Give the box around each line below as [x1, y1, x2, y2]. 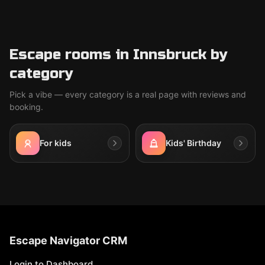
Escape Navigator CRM [9, 234, 127, 247]
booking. [9, 102, 43, 112]
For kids [40, 138, 72, 148]
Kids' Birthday [166, 138, 221, 148]
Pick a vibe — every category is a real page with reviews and [9, 89, 246, 99]
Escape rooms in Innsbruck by [9, 46, 228, 63]
